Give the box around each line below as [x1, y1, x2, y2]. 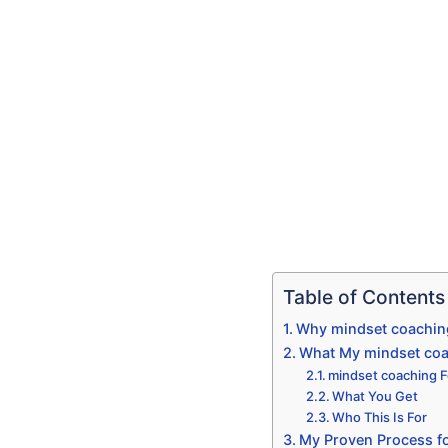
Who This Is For [332, 408, 428, 425]
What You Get [332, 387, 419, 404]
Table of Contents [283, 285, 445, 310]
